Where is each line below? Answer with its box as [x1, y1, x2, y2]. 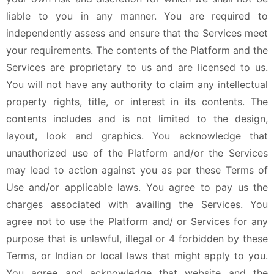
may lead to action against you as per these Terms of [6, 164, 268, 176]
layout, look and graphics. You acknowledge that [6, 130, 268, 142]
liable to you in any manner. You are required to [6, 10, 268, 22]
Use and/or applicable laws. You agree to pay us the [6, 181, 268, 193]
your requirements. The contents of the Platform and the [6, 44, 268, 56]
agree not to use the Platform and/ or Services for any [6, 215, 268, 228]
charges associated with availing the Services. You [6, 198, 268, 210]
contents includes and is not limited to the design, [6, 113, 268, 125]
